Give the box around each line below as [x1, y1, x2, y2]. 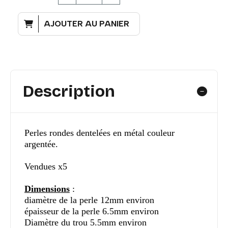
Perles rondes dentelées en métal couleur [24, 128, 175, 138]
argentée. [24, 139, 58, 150]
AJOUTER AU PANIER [44, 19, 129, 29]
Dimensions [24, 184, 70, 194]
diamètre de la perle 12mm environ [24, 195, 154, 206]
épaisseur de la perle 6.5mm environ [24, 206, 159, 217]
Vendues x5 [24, 161, 67, 172]
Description [23, 81, 115, 102]
